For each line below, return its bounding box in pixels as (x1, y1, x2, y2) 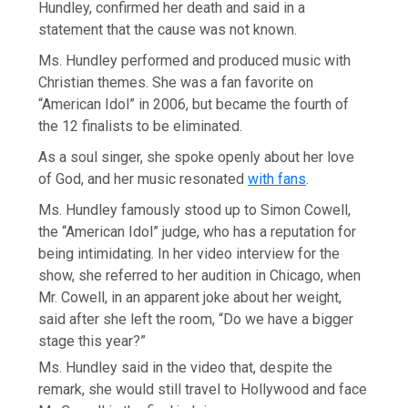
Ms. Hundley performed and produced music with (38, 52, 352, 70)
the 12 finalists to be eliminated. (38, 117, 243, 136)
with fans (248, 170, 307, 189)
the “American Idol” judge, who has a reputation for (38, 223, 357, 241)
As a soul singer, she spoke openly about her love (38, 148, 355, 167)
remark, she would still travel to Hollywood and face (38, 381, 368, 399)
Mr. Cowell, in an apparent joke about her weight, (38, 289, 342, 307)
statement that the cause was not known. (38, 21, 298, 39)
